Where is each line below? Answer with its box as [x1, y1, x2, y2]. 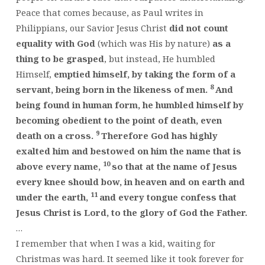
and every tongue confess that [99, 190, 237, 203]
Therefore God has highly [101, 129, 218, 141]
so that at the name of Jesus [111, 160, 237, 172]
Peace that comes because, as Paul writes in [15, 6, 203, 18]
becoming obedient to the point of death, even [15, 114, 222, 126]
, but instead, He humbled [104, 52, 215, 64]
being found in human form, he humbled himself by [15, 98, 244, 111]
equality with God [15, 37, 98, 49]
